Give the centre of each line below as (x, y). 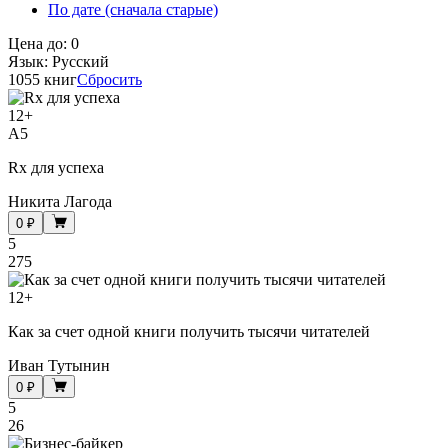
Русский (80, 61)
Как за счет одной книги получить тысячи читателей (189, 331)
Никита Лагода (60, 201)
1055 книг (42, 79)
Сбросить (109, 79)
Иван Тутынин (59, 365)
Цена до (35, 43)
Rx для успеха (56, 167)
